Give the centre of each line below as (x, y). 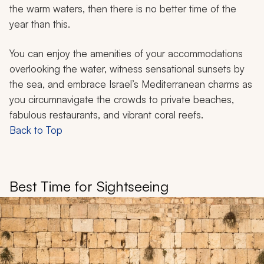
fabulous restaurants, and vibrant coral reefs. (106, 114)
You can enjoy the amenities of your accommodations (126, 53)
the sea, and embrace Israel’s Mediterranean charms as (131, 84)
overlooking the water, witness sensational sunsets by (127, 68)
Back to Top (36, 130)
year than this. (40, 24)
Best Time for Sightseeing (89, 186)
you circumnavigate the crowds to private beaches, (122, 99)
